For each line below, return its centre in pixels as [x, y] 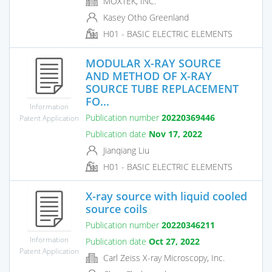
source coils [117, 209]
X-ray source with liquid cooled [166, 196]
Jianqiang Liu [125, 150]
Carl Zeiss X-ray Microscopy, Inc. [163, 257]
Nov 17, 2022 [175, 134]
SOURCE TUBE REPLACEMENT [162, 88]
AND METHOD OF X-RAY [149, 76]
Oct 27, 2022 [174, 241]
